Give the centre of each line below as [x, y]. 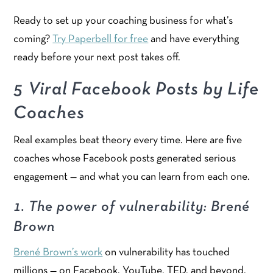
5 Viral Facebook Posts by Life [136, 90]
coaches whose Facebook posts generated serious [125, 158]
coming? [33, 39]
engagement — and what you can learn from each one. [132, 177]
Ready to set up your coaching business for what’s [123, 21]
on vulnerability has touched [166, 252]
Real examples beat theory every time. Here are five [128, 140]
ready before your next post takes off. [97, 57]
